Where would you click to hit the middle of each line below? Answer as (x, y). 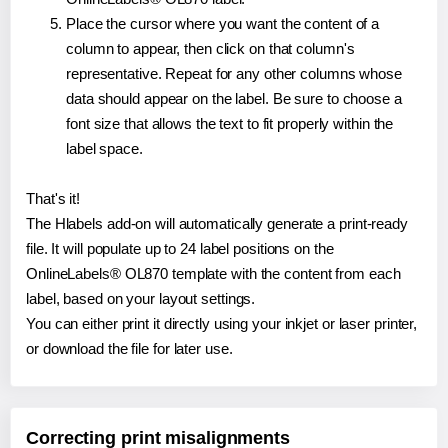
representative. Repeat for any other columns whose (234, 74)
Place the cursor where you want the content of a (223, 24)
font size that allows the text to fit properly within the (230, 124)
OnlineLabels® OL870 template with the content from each (213, 274)
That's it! (53, 199)
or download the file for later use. (129, 349)
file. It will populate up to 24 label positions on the (180, 249)
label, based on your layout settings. (141, 299)
